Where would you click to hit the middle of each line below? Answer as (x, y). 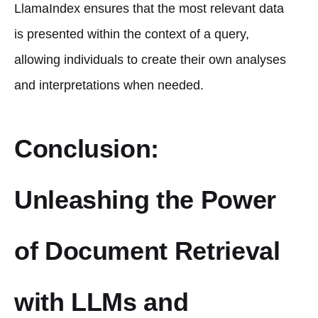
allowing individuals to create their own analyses (150, 59)
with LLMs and (102, 302)
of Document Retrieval (147, 251)
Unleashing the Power (145, 199)
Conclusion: (87, 148)
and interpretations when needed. (109, 85)
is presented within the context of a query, (132, 34)
